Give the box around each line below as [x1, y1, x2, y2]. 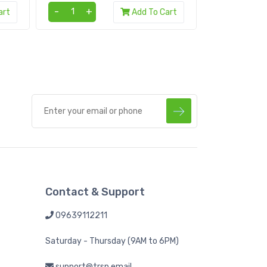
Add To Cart [131, 7, 177, 17]
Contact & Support [45, 185, 145, 198]
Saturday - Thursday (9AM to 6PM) [45, 235, 179, 246]
